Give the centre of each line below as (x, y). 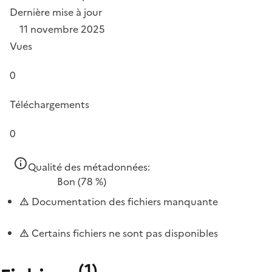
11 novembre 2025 (62, 29)
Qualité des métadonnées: (89, 167)
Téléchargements (49, 104)
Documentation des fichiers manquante (124, 202)
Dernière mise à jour (56, 12)
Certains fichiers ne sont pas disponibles (124, 233)
